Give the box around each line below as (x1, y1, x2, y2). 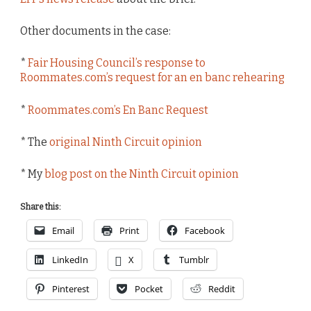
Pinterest (52, 283, 90, 296)
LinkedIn (52, 253, 88, 267)
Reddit (208, 283, 235, 296)
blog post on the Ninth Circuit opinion (44, 167, 239, 180)
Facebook (185, 224, 225, 237)
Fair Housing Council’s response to (28, 56, 205, 70)
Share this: (20, 202, 61, 212)
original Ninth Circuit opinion (49, 135, 202, 149)
